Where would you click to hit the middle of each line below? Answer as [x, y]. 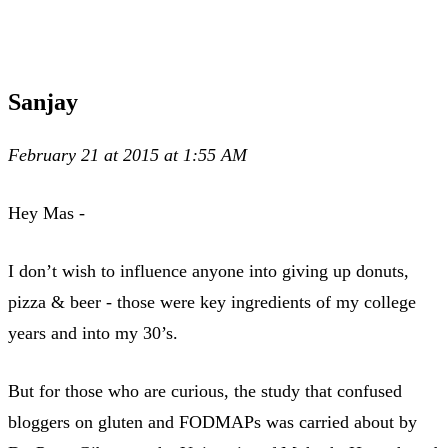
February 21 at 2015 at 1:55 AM [127, 154]
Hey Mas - [46, 212]
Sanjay [43, 101]
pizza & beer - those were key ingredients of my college [212, 301]
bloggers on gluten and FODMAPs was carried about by [212, 421]
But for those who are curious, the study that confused [205, 390]
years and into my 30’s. [93, 332]
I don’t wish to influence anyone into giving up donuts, [208, 270]
